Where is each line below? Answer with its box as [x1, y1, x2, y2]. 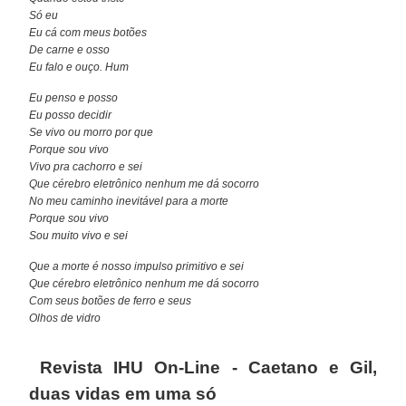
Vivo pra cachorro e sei [29, 159, 143, 173]
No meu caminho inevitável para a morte [29, 194, 229, 208]
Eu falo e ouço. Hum [29, 60, 130, 73]
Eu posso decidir [29, 108, 112, 121]
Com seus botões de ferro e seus [29, 294, 192, 307]
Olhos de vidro [29, 311, 101, 324]
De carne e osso [29, 43, 111, 56]
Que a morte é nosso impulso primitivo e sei [29, 259, 245, 273]
